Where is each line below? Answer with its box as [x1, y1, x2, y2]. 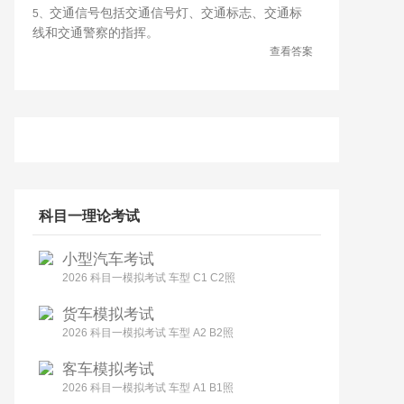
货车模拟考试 [62, 306, 154, 323]
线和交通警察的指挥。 [32, 25, 159, 40]
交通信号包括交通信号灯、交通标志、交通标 [50, 5, 302, 20]
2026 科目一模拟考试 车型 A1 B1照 [62, 381, 234, 394]
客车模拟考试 [62, 361, 154, 378]
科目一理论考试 [39, 208, 140, 224]
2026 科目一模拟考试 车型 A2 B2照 [62, 326, 234, 339]
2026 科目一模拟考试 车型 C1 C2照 [62, 271, 235, 284]
